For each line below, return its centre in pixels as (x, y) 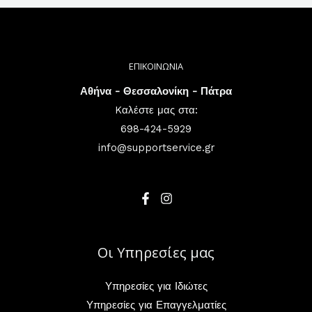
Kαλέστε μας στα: (156, 110)
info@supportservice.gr (156, 147)
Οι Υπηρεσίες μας (156, 252)
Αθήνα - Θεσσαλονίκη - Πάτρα (156, 91)
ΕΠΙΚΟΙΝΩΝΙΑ (156, 66)
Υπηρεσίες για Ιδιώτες (156, 286)
